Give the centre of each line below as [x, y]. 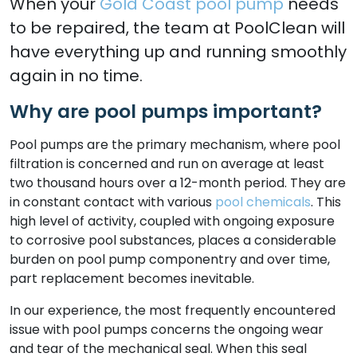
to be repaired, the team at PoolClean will [177, 28]
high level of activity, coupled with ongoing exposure [172, 221]
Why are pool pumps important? [166, 111]
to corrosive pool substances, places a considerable [173, 240]
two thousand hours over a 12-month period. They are [178, 183]
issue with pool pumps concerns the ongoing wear [167, 330]
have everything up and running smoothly [178, 52]
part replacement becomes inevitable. [132, 279]
